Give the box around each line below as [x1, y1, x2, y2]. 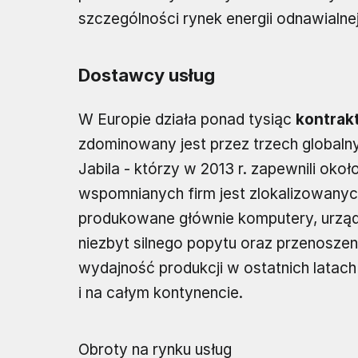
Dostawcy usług [78, 64, 215, 86]
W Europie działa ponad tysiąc [78, 109, 296, 129]
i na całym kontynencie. [78, 283, 243, 302]
